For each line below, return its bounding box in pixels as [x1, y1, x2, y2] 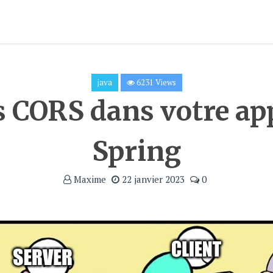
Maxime [71, 173, 106, 185]
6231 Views [134, 77, 176, 88]
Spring [92, 135, 181, 168]
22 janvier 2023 [119, 173, 185, 185]
